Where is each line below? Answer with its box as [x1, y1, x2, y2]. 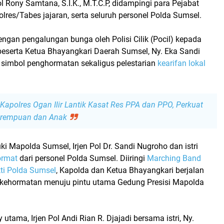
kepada [173, 34, 201, 44]
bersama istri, [131, 213, 183, 223]
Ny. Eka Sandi [151, 46, 200, 56]
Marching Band [147, 153, 201, 163]
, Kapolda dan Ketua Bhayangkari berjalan [56, 165, 204, 175]
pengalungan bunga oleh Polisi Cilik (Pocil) [22, 34, 173, 44]
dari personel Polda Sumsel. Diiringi [17, 153, 147, 163]
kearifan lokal [157, 58, 205, 68]
